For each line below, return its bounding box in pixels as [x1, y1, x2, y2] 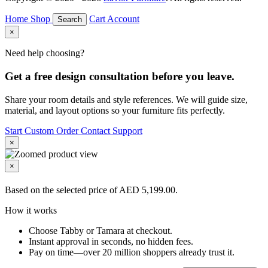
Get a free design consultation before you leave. [5, 69, 234, 83]
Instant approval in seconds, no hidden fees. [29, 236, 193, 246]
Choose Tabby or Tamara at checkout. [29, 225, 172, 236]
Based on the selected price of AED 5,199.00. [5, 184, 178, 195]
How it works [5, 205, 57, 215]
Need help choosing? [5, 48, 84, 59]
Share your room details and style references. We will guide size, [5, 94, 248, 105]
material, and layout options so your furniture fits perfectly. [5, 105, 225, 115]
